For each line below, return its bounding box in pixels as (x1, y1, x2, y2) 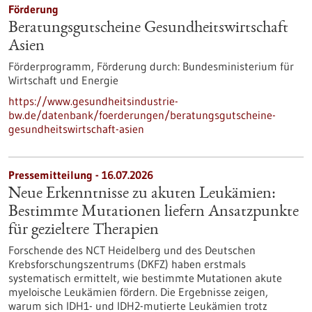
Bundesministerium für (180, 59, 294, 73)
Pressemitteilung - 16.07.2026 (8, 168, 153, 182)
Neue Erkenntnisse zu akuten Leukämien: (8, 186, 276, 203)
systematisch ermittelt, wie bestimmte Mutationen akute (8, 271, 282, 285)
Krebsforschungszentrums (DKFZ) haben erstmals (8, 257, 246, 271)
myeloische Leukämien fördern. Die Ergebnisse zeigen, (8, 285, 268, 299)
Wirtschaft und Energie (8, 73, 118, 87)
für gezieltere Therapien (8, 222, 159, 239)
